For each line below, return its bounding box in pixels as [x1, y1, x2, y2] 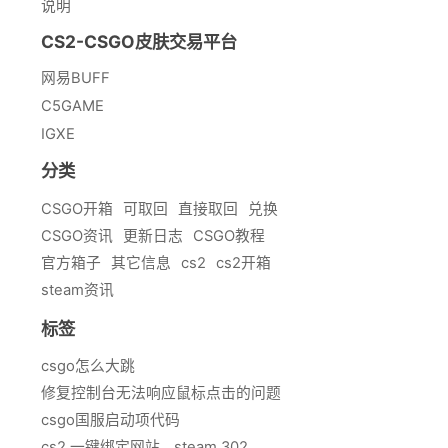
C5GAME [41, 97, 104, 116]
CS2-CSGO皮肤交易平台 [41, 31, 237, 53]
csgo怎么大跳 [41, 357, 135, 376]
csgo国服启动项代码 [41, 411, 180, 430]
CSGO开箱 [41, 199, 113, 218]
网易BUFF [41, 69, 110, 88]
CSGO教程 [193, 226, 265, 245]
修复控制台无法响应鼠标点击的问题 [41, 384, 281, 403]
